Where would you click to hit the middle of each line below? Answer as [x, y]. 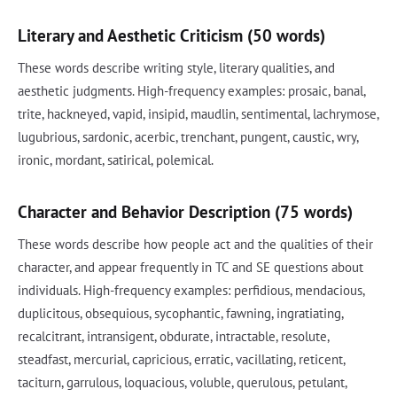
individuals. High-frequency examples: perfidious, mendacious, [191, 291]
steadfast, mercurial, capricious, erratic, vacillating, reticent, [181, 360]
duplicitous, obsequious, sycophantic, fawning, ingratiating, [180, 314]
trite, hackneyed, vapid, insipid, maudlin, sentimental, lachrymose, [198, 114]
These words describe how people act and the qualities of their [195, 245]
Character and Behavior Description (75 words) [185, 212]
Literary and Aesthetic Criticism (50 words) [171, 35]
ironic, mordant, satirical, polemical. [116, 160]
